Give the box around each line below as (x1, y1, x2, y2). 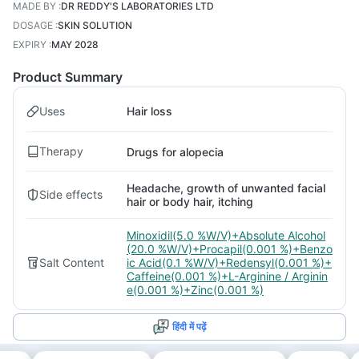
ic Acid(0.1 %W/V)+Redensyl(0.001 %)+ (127, 256, 332, 269)
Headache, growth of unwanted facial (127, 181, 325, 195)
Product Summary (13, 69, 123, 85)
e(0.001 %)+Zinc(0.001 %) (127, 283, 264, 296)
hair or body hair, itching (127, 195, 253, 208)
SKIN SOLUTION (58, 19, 132, 31)
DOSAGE (13, 19, 53, 31)
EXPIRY (13, 38, 46, 50)
